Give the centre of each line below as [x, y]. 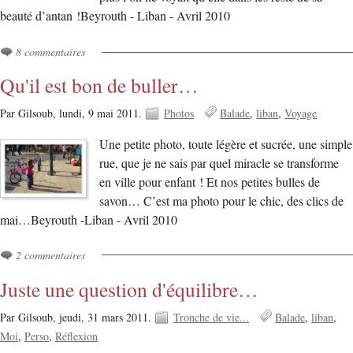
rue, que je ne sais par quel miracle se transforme [219, 163]
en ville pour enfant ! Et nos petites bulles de [210, 182]
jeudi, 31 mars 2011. [107, 318]
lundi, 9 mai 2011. [102, 113]
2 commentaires [50, 255]
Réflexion [76, 336]
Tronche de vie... [211, 318]
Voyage [301, 113]
